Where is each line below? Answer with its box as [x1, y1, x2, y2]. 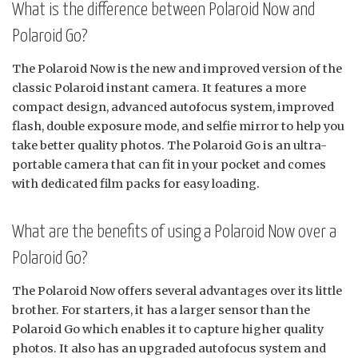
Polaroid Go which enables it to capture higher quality [12, 321, 324, 336]
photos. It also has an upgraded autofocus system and [12, 340, 326, 356]
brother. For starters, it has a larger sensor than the [12, 302, 310, 317]
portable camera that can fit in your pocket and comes [12, 157, 326, 172]
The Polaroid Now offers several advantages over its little [12, 283, 342, 298]
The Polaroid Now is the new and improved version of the [12, 61, 342, 76]
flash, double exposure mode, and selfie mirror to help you [12, 118, 344, 133]
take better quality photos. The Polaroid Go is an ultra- [12, 137, 327, 153]
